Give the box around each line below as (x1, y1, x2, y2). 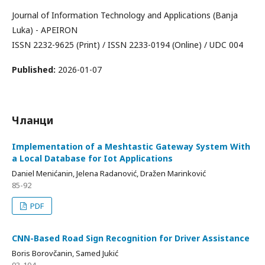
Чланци (12, 113, 53, 127)
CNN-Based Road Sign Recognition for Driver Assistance (12, 232, 250, 244)
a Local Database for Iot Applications (12, 153, 173, 164)
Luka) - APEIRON (12, 24, 77, 35)
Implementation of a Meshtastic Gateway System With (12, 141, 250, 152)
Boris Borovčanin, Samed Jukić (12, 248, 118, 258)
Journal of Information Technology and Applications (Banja (12, 9, 238, 21)
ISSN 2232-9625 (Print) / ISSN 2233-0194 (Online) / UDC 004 (12, 39, 243, 50)
